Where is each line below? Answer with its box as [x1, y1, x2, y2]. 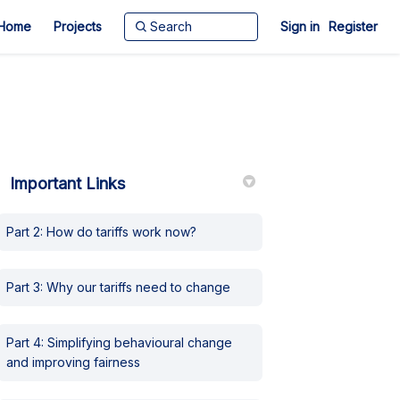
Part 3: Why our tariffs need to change [6, 279, 231, 295]
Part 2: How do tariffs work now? [6, 224, 197, 239]
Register [329, 19, 378, 34]
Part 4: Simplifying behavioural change [6, 335, 233, 350]
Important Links [10, 174, 126, 193]
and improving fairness [6, 354, 141, 370]
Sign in [280, 19, 320, 34]
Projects [54, 19, 102, 34]
